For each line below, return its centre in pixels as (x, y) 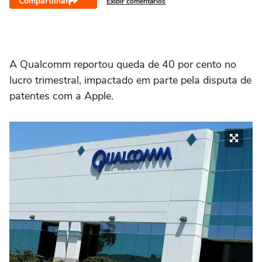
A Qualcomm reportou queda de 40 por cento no (123, 64)
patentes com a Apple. (61, 96)
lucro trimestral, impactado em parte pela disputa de (130, 80)
